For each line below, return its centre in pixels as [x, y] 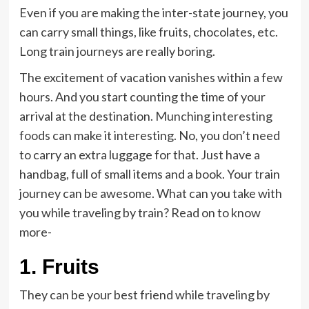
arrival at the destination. [87, 116]
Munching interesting [213, 116]
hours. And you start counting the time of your [142, 97]
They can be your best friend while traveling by [144, 295]
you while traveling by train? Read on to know [140, 212]
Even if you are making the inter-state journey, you [153, 12]
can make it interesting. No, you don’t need [165, 135]
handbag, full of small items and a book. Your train [149, 174]
